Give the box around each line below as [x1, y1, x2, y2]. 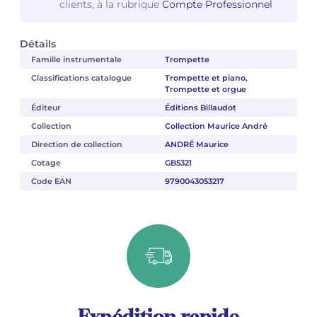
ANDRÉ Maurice [164, 139, 229, 149]
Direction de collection [31, 139, 122, 149]
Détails [20, 37, 56, 50]
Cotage [31, 157, 61, 168]
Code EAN [31, 175, 71, 186]
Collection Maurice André [164, 120, 267, 131]
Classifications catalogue [31, 72, 132, 83]
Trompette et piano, [164, 72, 248, 83]
